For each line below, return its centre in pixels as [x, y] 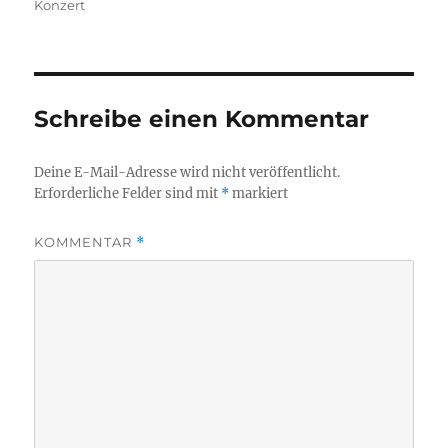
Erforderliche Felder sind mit [128, 193]
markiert [259, 193]
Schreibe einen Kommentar [202, 118]
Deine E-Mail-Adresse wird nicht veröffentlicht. [187, 172]
